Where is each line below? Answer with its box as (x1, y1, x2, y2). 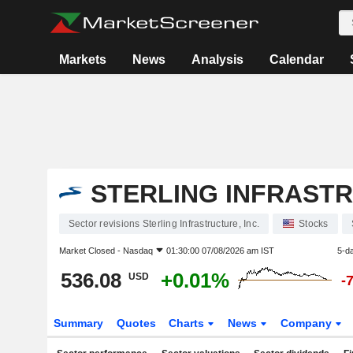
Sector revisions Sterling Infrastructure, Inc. (68, 218, 259, 229)
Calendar (269, 53, 325, 66)
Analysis (191, 53, 244, 66)
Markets (59, 53, 107, 66)
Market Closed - (58, 246, 123, 255)
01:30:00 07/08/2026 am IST (165, 246, 274, 255)
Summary (53, 317, 103, 329)
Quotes (116, 317, 156, 329)
